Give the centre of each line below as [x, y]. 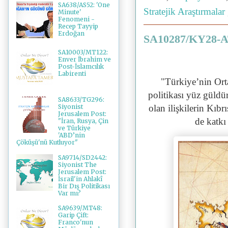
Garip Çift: [73, 215]
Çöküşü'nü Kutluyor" [47, 142]
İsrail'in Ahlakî [80, 179]
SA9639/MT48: [80, 208]
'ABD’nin [71, 135]
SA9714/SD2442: [82, 157]
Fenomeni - [76, 19]
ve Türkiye [74, 128]
